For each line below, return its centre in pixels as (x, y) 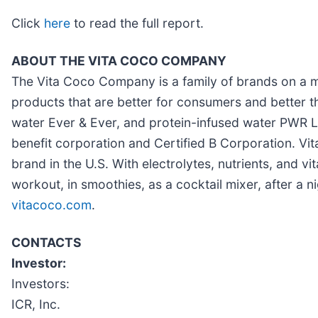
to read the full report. (137, 23)
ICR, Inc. (36, 305)
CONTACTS (46, 243)
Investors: (40, 284)
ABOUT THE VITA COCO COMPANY (119, 61)
